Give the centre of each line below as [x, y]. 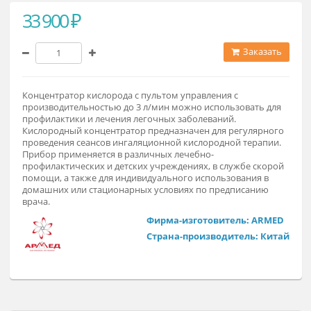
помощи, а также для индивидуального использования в [161, 267]
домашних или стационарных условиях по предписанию [161, 280]
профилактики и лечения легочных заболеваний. [143, 201]
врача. [40, 293]
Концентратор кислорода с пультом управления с [144, 175]
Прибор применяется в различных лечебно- [131, 240]
